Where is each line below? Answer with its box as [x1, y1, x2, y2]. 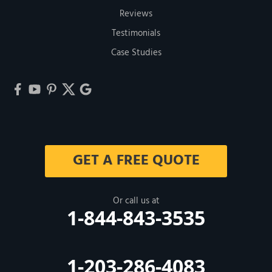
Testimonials [112, 26, 160, 41]
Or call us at [112, 194, 160, 209]
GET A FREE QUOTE [72, 149, 200, 173]
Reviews [120, 7, 152, 22]
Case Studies [110, 46, 161, 61]
